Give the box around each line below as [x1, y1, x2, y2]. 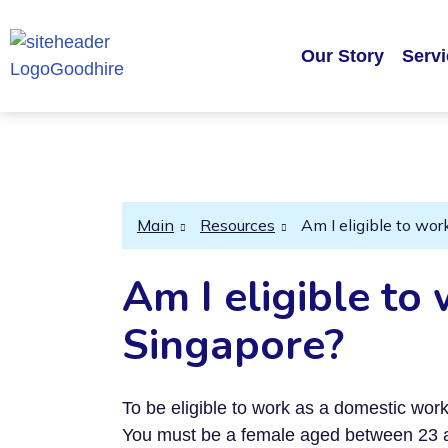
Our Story [301, 46, 385, 66]
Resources [200, 215, 275, 235]
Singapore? [122, 317, 344, 374]
